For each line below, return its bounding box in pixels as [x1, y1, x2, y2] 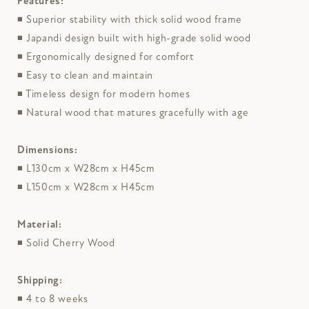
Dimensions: [17, 143, 78, 156]
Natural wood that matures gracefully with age [26, 106, 249, 119]
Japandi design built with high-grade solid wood [26, 31, 251, 44]
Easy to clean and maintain [26, 68, 153, 81]
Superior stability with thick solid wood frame [26, 12, 242, 26]
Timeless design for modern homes [26, 87, 190, 100]
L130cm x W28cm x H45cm [26, 161, 155, 175]
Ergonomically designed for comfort [26, 50, 195, 63]
